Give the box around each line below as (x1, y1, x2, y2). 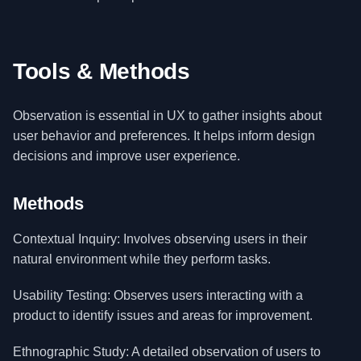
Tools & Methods (13, 59, 190, 84)
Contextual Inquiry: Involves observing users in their (13, 232, 307, 246)
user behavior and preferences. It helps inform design (13, 129, 315, 143)
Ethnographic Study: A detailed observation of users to (13, 345, 321, 359)
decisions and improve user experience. (13, 149, 240, 163)
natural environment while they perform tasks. (13, 252, 271, 266)
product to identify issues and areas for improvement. (13, 309, 313, 322)
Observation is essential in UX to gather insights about (13, 109, 322, 122)
